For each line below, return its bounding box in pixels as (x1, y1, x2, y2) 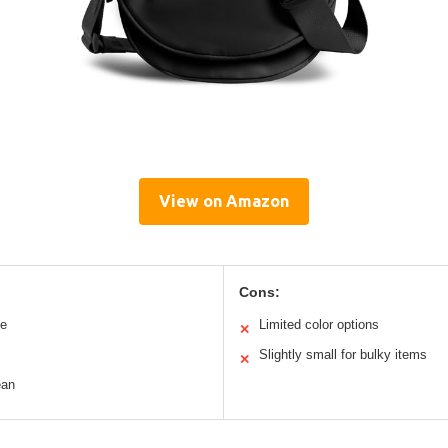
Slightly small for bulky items (259, 347, 427, 363)
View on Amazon (159, 192, 289, 211)
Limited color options (259, 317, 379, 333)
